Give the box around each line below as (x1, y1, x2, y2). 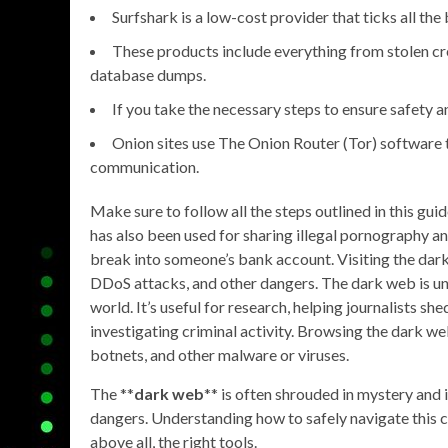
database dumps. (90, 65, 206, 84)
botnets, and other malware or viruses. (90, 345, 349, 364)
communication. (90, 157, 199, 176)
